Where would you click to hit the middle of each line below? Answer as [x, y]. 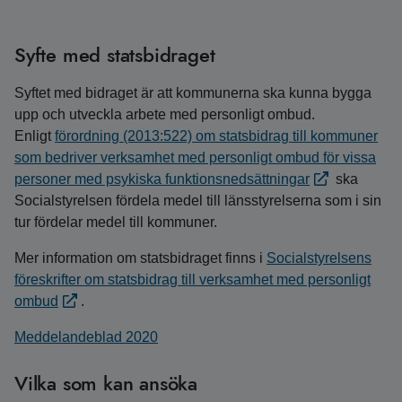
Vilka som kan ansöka [106, 383]
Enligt [35, 136]
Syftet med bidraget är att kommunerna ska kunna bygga [193, 93]
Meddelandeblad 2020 [86, 337]
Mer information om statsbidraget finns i [140, 258]
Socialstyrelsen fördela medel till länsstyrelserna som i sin [198, 201]
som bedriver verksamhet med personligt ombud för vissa [195, 157]
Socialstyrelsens [319, 258]
